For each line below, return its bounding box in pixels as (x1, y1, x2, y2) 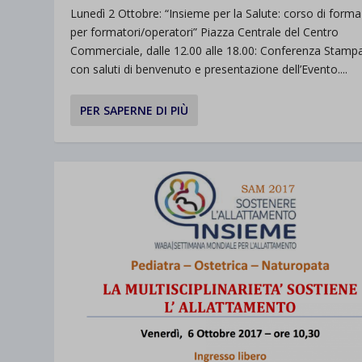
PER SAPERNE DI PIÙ (80, 103, 189, 119)
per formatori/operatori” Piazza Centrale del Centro (70, 24, 339, 40)
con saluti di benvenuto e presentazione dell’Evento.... (70, 61, 348, 78)
